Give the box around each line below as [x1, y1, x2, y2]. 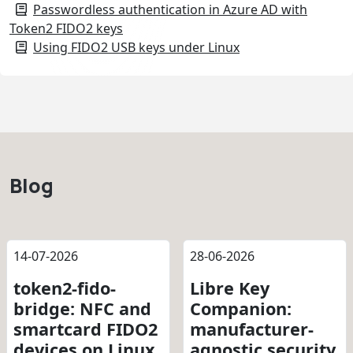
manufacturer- [190, 317, 314, 340]
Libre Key [190, 276, 269, 299]
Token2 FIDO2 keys [9, 19, 123, 37]
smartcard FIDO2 [13, 317, 158, 340]
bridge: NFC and [13, 296, 151, 320]
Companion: [190, 296, 292, 320]
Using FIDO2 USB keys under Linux [33, 38, 240, 56]
